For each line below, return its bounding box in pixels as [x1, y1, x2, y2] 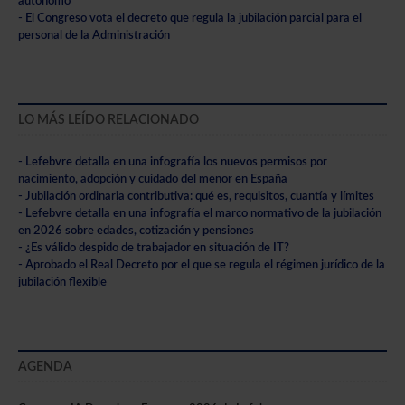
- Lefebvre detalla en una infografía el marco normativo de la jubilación [18, 207, 381, 219]
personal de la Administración [18, 29, 170, 41]
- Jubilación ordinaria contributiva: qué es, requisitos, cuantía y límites [18, 190, 374, 202]
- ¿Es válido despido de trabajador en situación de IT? [18, 241, 289, 253]
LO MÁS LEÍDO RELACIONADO [18, 113, 199, 127]
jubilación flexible [18, 276, 107, 287]
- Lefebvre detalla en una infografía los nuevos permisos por [18, 155, 327, 167]
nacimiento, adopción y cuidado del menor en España [18, 173, 287, 184]
